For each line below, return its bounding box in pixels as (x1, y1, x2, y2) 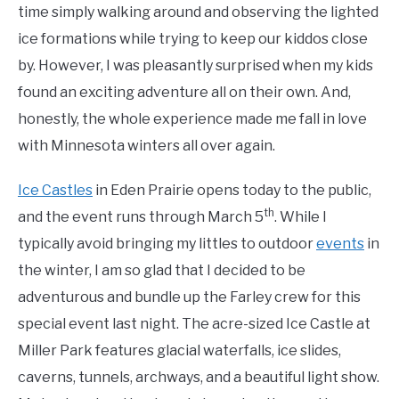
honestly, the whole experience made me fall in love (18, 110, 367, 127)
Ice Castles (18, 182, 93, 199)
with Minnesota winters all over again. (18, 137, 275, 154)
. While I (274, 208, 327, 225)
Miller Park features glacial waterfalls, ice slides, (18, 342, 341, 359)
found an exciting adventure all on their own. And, (18, 84, 351, 101)
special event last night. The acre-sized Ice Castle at (18, 315, 370, 332)
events (316, 235, 364, 252)
